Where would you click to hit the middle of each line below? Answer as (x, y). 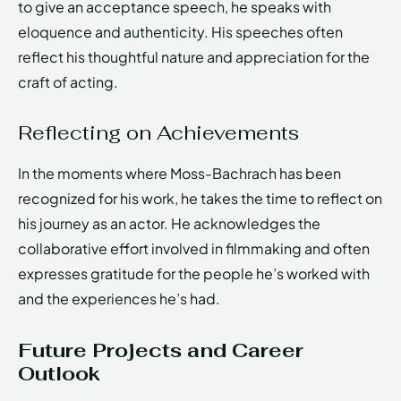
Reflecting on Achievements (158, 133)
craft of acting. (68, 82)
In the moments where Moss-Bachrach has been (179, 174)
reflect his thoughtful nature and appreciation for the (194, 57)
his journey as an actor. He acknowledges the (169, 224)
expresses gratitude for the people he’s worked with (194, 274)
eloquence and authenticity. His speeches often (180, 32)
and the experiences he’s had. (119, 299)
